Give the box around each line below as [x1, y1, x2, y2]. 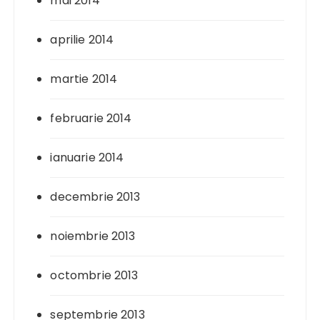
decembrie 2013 [50, 189, 141, 206]
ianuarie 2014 [50, 149, 124, 166]
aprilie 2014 [50, 31, 114, 49]
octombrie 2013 [50, 267, 139, 284]
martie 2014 [50, 71, 118, 88]
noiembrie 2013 [50, 228, 136, 245]
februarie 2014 [50, 110, 132, 127]
